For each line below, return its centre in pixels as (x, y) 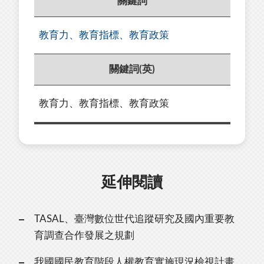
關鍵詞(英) (132, 69)
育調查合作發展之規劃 (84, 236)
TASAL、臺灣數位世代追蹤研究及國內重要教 (134, 219)
